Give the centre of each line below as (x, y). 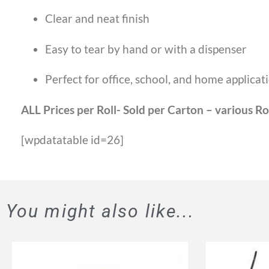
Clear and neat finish (97, 19)
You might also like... (101, 211)
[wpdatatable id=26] (72, 139)
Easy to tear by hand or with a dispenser (146, 49)
